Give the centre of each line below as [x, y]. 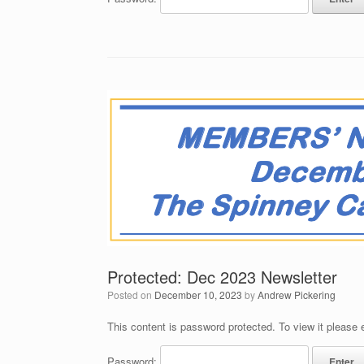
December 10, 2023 [198, 295]
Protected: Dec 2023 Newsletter [222, 277]
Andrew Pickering [297, 295]
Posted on [134, 295]
